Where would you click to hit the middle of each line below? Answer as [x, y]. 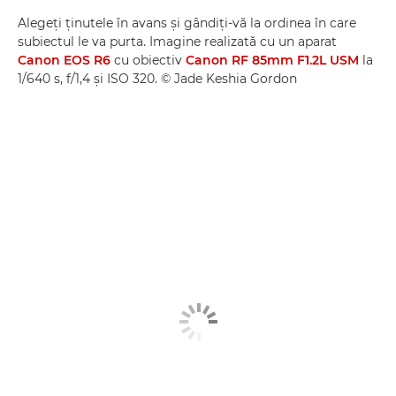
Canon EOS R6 [64, 60]
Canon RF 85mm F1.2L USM [272, 60]
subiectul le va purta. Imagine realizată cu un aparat [177, 42]
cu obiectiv [148, 60]
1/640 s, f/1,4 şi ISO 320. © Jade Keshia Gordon [157, 79]
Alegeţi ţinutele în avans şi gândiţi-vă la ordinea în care [187, 23]
